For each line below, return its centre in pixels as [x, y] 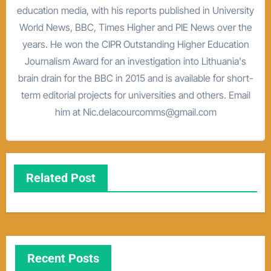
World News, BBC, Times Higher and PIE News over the [135, 27]
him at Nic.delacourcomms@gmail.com [135, 112]
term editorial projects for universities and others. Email [135, 95]
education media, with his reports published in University [135, 10]
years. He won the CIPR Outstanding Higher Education [135, 44]
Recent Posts [63, 258]
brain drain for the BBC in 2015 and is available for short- [135, 78]
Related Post [60, 178]
